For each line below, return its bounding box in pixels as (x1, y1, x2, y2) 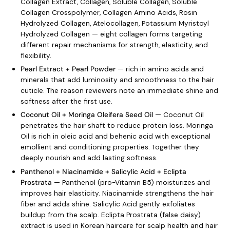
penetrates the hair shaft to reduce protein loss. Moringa (21, 121, 213, 130)
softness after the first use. (21, 96, 112, 106)
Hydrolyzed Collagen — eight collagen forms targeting (21, 29, 202, 39)
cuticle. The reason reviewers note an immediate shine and (21, 85, 218, 95)
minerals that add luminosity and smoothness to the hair (21, 74, 214, 84)
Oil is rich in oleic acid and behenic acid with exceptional (21, 131, 210, 141)
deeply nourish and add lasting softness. (21, 153, 158, 163)
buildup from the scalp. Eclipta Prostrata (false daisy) (21, 209, 201, 219)
